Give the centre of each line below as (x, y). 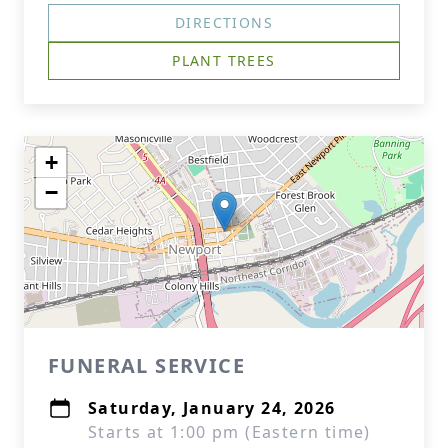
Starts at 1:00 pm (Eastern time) (229, 432)
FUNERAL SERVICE (146, 365)
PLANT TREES (224, 60)
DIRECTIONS (224, 22)
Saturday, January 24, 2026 (212, 408)
